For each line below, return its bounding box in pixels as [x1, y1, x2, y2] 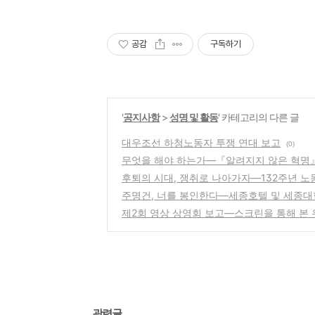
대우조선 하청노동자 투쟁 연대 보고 [122, 136, 281, 149]
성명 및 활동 [169, 111, 218, 124]
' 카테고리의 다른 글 [218, 111, 299, 124]
